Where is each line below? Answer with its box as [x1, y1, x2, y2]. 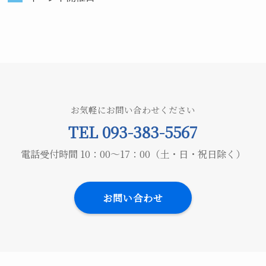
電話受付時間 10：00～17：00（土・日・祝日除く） [21, 147, 245, 161]
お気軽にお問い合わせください [71, 103, 195, 116]
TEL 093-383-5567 [68, 121, 198, 143]
